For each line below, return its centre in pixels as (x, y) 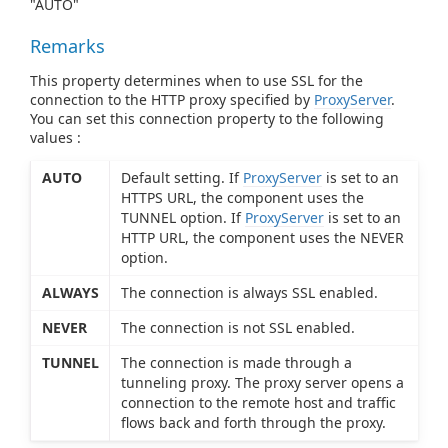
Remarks (67, 45)
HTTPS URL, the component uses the (242, 197)
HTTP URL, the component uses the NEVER (262, 237)
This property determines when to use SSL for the (196, 80)
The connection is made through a (236, 362)
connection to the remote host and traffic (258, 402)
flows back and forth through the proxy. (253, 422)
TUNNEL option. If (182, 217)
